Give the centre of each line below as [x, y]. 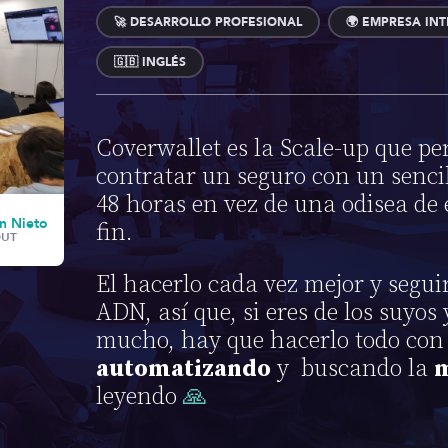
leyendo [139, 396]
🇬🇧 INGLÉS [150, 61]
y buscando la [352, 368]
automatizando [183, 368]
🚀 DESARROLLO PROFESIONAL [208, 21]
